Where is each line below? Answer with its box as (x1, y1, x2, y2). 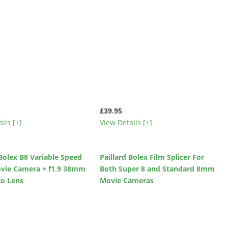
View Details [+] (99, 118, 152, 128)
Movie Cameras (99, 175, 154, 185)
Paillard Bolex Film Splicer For (99, 152, 204, 162)
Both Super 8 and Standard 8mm (99, 163, 215, 174)
